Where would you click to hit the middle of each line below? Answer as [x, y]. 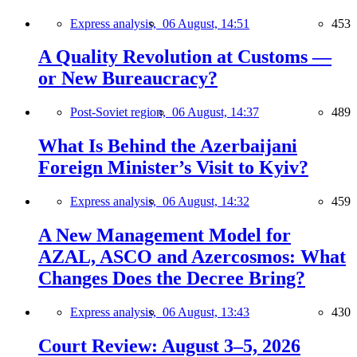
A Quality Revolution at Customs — [185, 57]
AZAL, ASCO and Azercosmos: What [192, 257]
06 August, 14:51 [206, 23]
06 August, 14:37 [216, 112]
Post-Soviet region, [121, 112]
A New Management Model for [165, 235]
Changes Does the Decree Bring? [172, 279]
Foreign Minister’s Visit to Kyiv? [173, 168]
